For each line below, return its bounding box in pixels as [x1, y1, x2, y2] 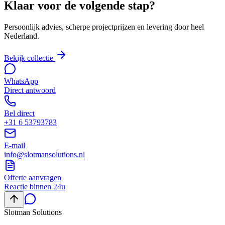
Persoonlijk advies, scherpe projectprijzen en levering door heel [4, 23, 204, 32]
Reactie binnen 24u [4, 182, 65, 191]
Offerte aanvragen [4, 173, 61, 182]
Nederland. [4, 32, 39, 41]
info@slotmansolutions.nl [4, 150, 85, 159]
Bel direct [4, 109, 35, 118]
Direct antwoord [4, 86, 56, 95]
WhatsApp [4, 77, 38, 86]
